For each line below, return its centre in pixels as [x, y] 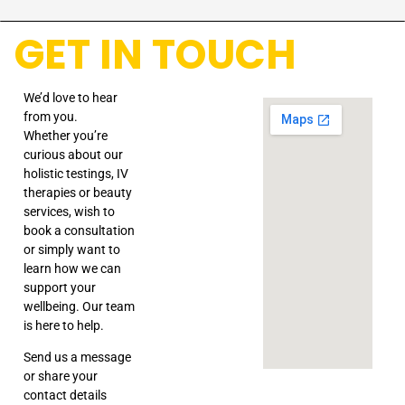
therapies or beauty [78, 192]
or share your [61, 377]
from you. [51, 116]
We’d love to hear [71, 97]
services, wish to [69, 211]
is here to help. [64, 325]
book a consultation [79, 230]
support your [60, 287]
